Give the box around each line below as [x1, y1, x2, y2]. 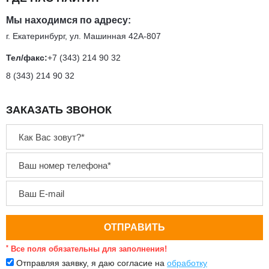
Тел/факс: [6, 53, 47, 63]
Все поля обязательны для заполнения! [8, 244, 167, 254]
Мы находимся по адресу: [6, 15, 131, 26]
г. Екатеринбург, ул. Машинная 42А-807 [6, 31, 161, 41]
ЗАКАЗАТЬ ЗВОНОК [6, 104, 112, 116]
